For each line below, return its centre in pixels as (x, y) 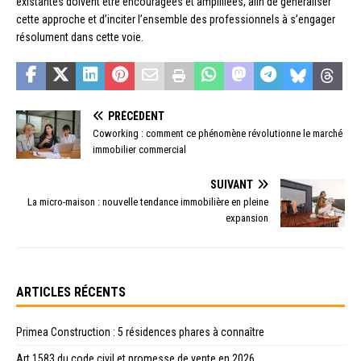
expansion (247, 218)
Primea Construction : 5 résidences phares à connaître (140, 332)
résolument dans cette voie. (80, 37)
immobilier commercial (139, 150)
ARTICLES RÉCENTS (71, 293)
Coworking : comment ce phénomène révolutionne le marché (218, 134)
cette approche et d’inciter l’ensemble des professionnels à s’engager (176, 20)
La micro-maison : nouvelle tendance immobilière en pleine (148, 202)
